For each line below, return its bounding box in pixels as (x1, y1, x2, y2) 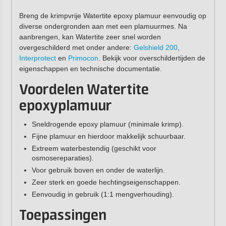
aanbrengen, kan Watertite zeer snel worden (19, 32, 161, 41)
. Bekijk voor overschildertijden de (98, 53, 205, 62)
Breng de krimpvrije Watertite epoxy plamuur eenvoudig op (19, 11, 206, 20)
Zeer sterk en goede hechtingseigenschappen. (31, 178, 181, 187)
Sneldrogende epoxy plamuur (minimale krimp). (31, 120, 184, 129)
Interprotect (19, 53, 56, 62)
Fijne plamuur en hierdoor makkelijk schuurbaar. (31, 132, 186, 141)
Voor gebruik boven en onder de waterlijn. (31, 166, 165, 175)
